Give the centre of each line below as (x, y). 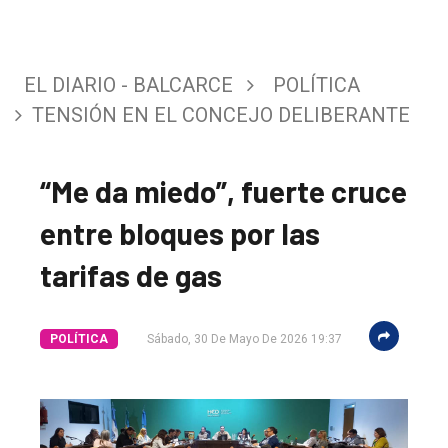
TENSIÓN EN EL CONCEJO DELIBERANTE (221, 114)
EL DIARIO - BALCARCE (128, 84)
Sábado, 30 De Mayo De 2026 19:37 (244, 338)
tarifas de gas (131, 274)
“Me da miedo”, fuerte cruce (223, 190)
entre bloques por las (180, 232)
